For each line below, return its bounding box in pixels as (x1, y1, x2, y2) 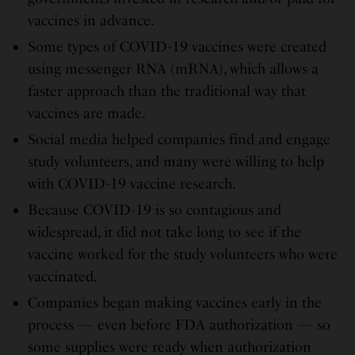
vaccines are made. (28, 104, 146, 122)
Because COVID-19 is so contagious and (28, 200, 281, 219)
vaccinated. (28, 267, 97, 285)
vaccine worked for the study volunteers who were (28, 245, 338, 263)
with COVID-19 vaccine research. (28, 174, 236, 193)
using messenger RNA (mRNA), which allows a (28, 59, 319, 78)
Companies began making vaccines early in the (28, 293, 322, 311)
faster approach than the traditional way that (28, 82, 306, 100)
